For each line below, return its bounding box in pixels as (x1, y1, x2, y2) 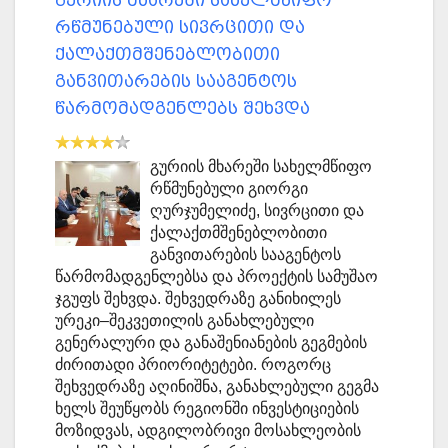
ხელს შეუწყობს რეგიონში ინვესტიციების (55, 400, 359, 418)
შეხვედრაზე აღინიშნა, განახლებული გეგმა (55, 378, 379, 396)
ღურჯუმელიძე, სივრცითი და (149, 202, 364, 220)
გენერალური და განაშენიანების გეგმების (55, 334, 367, 352)
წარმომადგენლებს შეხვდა (55, 99, 310, 119)
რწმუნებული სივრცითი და (55, 18, 305, 38)
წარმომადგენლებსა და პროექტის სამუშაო (55, 268, 378, 286)
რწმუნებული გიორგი (149, 180, 308, 198)
